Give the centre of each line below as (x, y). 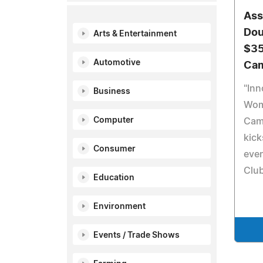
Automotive (117, 63)
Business (112, 92)
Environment (119, 207)
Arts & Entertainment (135, 34)
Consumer (114, 149)
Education (114, 178)
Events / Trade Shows (136, 235)
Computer (114, 120)
